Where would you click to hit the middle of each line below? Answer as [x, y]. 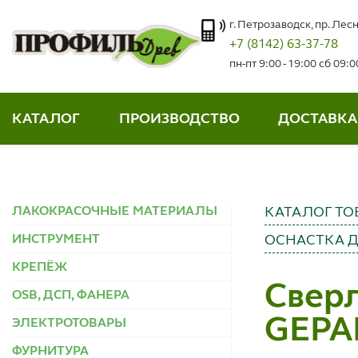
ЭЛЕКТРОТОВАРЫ [69, 323]
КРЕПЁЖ [40, 267]
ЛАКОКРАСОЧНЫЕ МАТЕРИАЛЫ [115, 211]
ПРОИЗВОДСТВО [179, 119]
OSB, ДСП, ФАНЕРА [71, 295]
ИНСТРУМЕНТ [56, 239]
